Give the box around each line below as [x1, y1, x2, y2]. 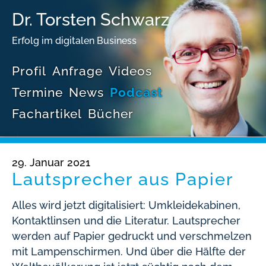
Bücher [88, 106, 134, 121]
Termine [12, 85, 63, 100]
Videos [109, 64, 152, 78]
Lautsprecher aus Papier [12, 169, 234, 189]
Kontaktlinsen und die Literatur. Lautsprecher [12, 214, 240, 227]
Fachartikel [12, 106, 82, 121]
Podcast [110, 85, 163, 100]
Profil [12, 64, 46, 78]
